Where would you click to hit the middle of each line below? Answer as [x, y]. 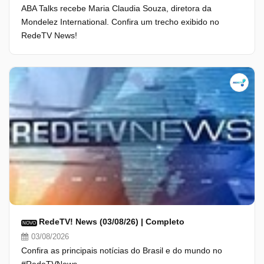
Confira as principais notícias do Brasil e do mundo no [122, 250]
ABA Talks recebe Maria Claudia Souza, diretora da [116, 8]
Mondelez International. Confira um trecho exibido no [120, 22]
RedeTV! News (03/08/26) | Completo [112, 222]
